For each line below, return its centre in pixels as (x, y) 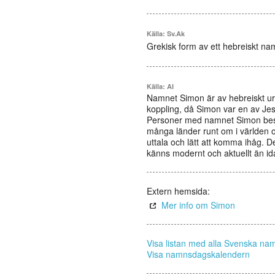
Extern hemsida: (178, 191)
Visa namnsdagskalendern (198, 254)
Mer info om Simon (198, 205)
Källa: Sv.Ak (166, 33)
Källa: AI (160, 86)
